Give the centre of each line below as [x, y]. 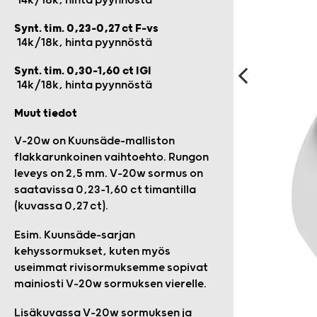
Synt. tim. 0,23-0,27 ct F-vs [86, 29]
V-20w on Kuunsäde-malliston [94, 141]
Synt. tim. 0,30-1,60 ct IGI [83, 71]
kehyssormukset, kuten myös [92, 252]
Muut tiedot [46, 114]
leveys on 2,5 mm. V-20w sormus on [109, 174]
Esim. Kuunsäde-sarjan [75, 235]
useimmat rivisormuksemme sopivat [111, 268]
